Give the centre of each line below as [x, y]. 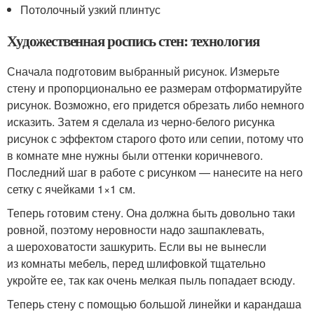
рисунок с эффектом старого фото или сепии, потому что [155, 138]
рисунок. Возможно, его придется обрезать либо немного [156, 104]
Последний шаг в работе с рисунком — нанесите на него [155, 172]
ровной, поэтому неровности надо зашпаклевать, [136, 229]
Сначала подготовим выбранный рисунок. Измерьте [143, 71]
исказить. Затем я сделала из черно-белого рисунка [141, 121]
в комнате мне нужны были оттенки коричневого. [135, 155]
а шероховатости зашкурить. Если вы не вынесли [137, 246]
